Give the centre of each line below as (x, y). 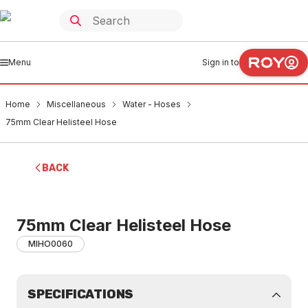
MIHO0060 (51, 244)
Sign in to (221, 62)
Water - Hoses (152, 104)
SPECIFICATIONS (81, 294)
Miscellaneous (76, 104)
